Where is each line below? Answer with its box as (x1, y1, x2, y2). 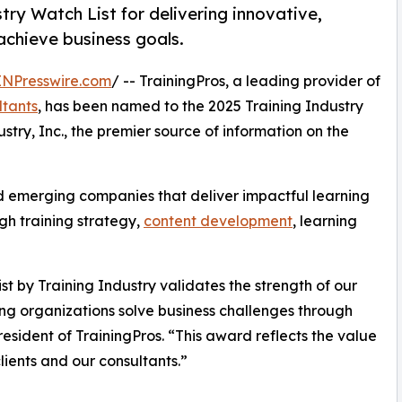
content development (144, 212, 293, 231)
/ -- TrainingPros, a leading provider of (111, 72, 380, 91)
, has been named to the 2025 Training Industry (38, 97, 363, 116)
